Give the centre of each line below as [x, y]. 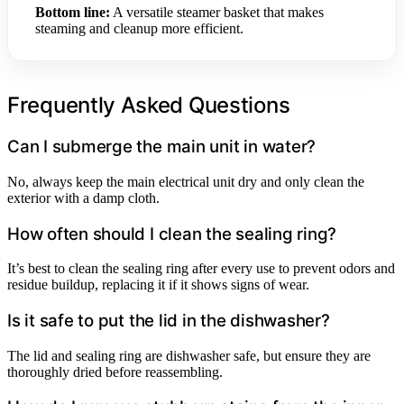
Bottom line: [73, 13]
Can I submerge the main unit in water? [162, 147]
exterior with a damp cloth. [83, 197]
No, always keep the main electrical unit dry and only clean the [186, 181]
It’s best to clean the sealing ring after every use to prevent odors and [201, 269]
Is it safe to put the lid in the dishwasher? [169, 321]
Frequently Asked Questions [149, 106]
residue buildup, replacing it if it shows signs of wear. [158, 285]
